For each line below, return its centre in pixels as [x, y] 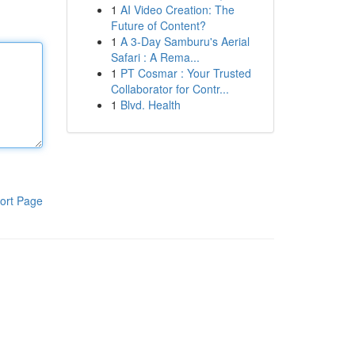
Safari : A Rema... [155, 57]
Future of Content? [158, 25]
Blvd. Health [150, 105]
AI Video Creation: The [177, 10]
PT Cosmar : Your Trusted [185, 73]
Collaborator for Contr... [170, 89]
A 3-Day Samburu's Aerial [185, 41]
